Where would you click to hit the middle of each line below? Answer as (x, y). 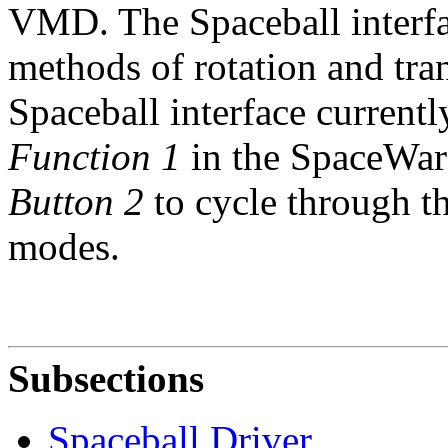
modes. (64, 246)
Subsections (106, 378)
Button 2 (76, 201)
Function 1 (94, 156)
